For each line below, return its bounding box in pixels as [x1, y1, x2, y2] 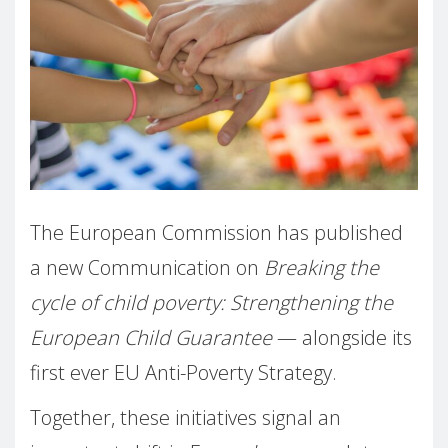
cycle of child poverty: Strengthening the [30, 289, 393, 317]
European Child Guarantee [30, 324, 272, 352]
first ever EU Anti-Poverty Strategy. [30, 359, 337, 387]
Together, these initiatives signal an [30, 404, 341, 432]
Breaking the [264, 254, 379, 282]
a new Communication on [30, 254, 264, 282]
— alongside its [272, 324, 412, 352]
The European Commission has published [30, 219, 403, 247]
